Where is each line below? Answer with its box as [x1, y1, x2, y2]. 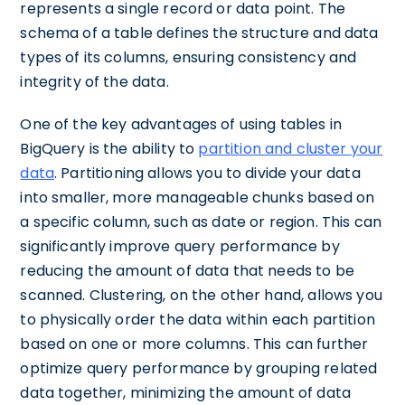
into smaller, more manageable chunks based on [20, 187, 375, 208]
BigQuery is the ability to [20, 138, 199, 159]
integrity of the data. [20, 71, 169, 92]
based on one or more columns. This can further [20, 334, 369, 354]
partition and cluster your [198, 138, 383, 159]
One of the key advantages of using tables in [20, 114, 342, 135]
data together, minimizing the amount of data [20, 382, 351, 403]
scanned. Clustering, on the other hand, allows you [20, 285, 382, 306]
